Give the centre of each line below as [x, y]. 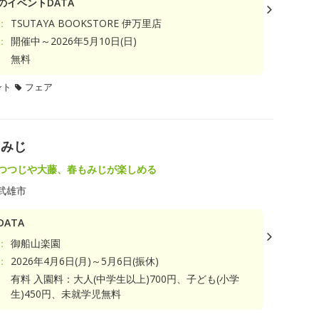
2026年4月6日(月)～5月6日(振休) [85, 261]
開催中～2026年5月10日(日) [74, 41]
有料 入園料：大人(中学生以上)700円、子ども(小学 [125, 278]
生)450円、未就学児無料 [66, 293]
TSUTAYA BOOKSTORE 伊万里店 [87, 23]
